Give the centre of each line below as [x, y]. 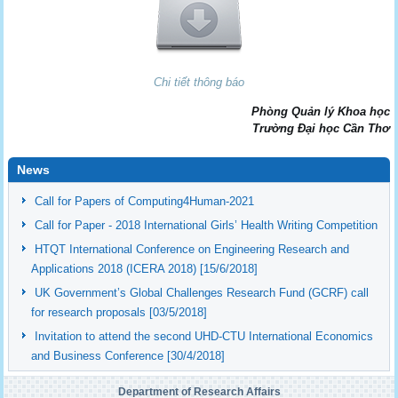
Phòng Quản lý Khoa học [320, 111]
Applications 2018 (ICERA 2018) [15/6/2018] [145, 268]
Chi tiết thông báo [199, 82]
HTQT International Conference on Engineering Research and [192, 249]
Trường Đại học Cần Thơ [321, 128]
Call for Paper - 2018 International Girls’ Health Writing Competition [207, 225]
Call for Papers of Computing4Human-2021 [145, 201]
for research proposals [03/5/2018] [119, 312]
